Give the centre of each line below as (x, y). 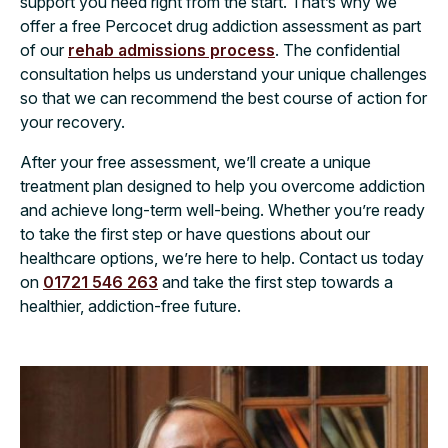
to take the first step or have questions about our (195, 234)
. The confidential (337, 50)
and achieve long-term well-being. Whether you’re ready (222, 210)
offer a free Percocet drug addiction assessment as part (220, 26)
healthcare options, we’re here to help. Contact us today (222, 258)
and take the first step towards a (275, 282)
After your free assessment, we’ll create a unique (195, 162)
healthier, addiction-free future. (130, 306)
